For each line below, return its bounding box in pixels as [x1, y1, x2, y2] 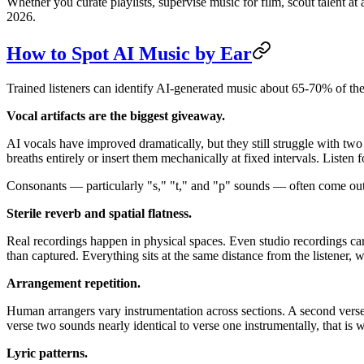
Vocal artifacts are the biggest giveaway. [6, 108, 225, 123]
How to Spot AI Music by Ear [6, 42, 252, 64]
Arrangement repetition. [6, 275, 141, 290]
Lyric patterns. [6, 345, 88, 360]
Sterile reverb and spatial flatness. [6, 206, 192, 220]
